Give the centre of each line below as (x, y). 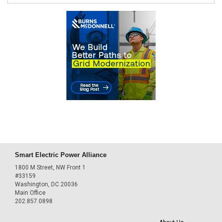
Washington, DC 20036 (46, 185)
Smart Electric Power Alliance (61, 155)
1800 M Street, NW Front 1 (50, 168)
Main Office (30, 193)
